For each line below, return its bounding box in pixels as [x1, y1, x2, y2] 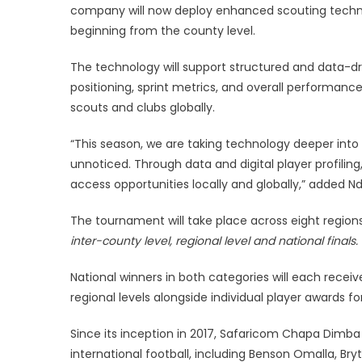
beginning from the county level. [70, 22, 255, 39]
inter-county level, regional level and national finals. [70, 232, 358, 249]
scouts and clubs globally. [70, 99, 215, 116]
